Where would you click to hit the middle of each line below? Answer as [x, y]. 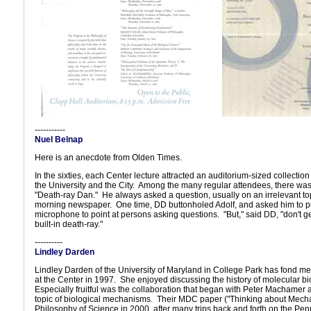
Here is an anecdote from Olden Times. [108, 158]
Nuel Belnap [59, 140]
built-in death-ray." [69, 224]
